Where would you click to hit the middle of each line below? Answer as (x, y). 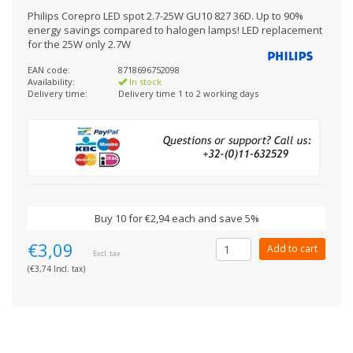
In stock (144, 82)
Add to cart (292, 249)
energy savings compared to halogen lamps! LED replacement (175, 30)
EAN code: (49, 70)
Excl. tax (106, 253)
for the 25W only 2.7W (79, 44)
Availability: (51, 82)
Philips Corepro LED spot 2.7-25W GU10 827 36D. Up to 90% (165, 16)
